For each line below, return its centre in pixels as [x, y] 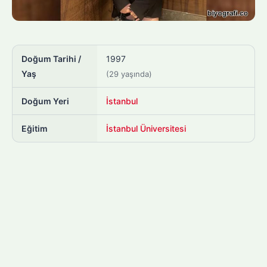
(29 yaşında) [129, 74]
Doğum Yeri [45, 101]
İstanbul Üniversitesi [146, 129]
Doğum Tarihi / [51, 59]
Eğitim [35, 129]
